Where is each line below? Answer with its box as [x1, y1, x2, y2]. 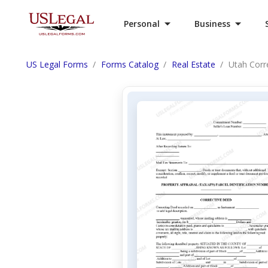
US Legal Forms [26, 59, 88, 70]
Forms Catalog [101, 59, 159, 70]
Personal [124, 18, 160, 29]
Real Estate [172, 59, 215, 70]
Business [194, 18, 230, 29]
